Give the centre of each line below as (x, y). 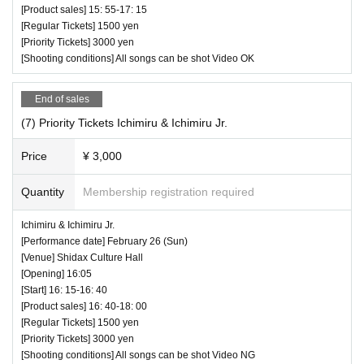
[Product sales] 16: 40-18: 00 (84, 306)
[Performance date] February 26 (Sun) (104, 241)
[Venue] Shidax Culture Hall (82, 257)
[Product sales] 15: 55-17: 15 (84, 9)
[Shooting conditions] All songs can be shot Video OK (138, 58)
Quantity (43, 191)
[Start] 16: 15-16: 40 (64, 290)
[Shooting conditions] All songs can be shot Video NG (138, 355)
